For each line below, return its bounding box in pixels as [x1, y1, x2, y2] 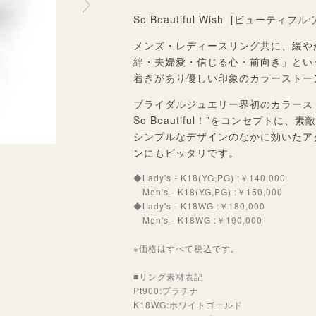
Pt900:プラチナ [133, 284, 209, 296]
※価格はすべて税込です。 [133, 242, 241, 254]
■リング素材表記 [133, 270, 204, 282]
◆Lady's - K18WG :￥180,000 [133, 200, 266, 212]
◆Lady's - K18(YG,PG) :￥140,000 [133, 171, 286, 183]
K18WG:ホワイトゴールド [133, 298, 243, 310]
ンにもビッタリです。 [133, 145, 240, 159]
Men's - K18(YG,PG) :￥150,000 [133, 186, 284, 197]
